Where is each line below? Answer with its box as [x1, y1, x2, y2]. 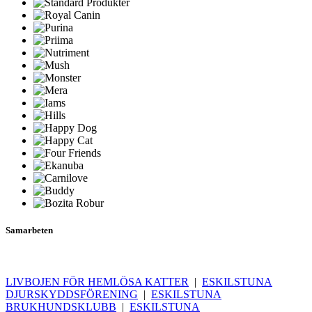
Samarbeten [6, 225, 53, 236]
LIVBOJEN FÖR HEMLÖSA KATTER [6, 275, 189, 288]
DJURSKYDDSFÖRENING [6, 288, 138, 300]
